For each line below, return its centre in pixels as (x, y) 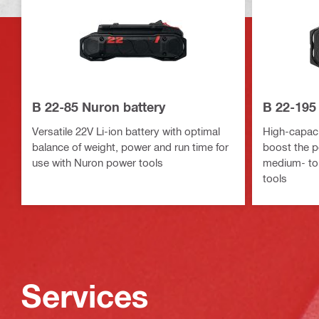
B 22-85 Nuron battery (99, 106)
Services (85, 296)
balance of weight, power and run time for (130, 146)
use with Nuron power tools (98, 162)
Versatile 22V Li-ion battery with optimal (126, 131)
